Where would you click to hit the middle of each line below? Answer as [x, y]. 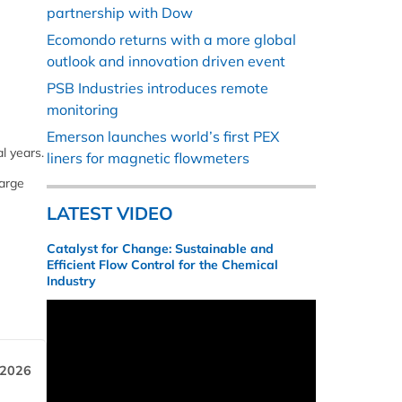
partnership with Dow [120, 13]
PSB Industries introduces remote [157, 88]
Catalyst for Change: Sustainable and [160, 249]
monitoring [83, 110]
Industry [71, 281]
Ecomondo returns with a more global [171, 40]
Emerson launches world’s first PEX [163, 137]
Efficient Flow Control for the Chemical [162, 265]
